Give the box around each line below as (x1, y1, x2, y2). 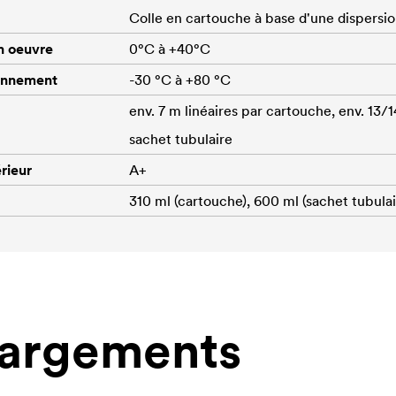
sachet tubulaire (129, 129, 232, 148)
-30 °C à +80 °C (129, 70, 231, 88)
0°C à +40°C (129, 39, 210, 57)
